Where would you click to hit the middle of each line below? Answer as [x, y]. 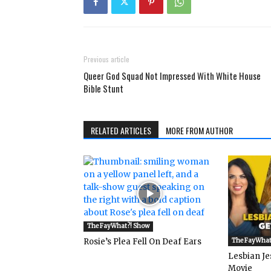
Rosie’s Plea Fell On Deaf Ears [142, 242]
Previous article [106, 59]
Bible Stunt [103, 89]
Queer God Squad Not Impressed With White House [172, 76]
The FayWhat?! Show [118, 226]
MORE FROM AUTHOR [199, 131]
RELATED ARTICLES [121, 131]
